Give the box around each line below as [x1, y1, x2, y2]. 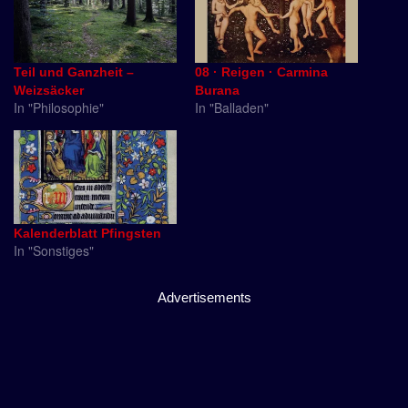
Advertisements [157, 289, 251, 305]
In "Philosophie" [14, 98, 104, 117]
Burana [195, 83, 240, 98]
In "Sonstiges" [14, 240, 94, 260]
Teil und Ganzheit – [14, 65, 134, 80]
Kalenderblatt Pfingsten [14, 225, 161, 240]
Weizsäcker [14, 83, 84, 98]
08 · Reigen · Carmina [195, 65, 328, 80]
